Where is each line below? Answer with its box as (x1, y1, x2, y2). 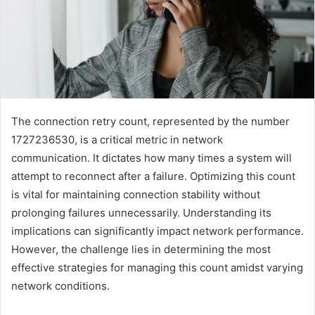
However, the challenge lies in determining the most (11, 242, 271, 256)
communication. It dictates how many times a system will (11, 150, 292, 165)
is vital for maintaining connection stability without (11, 187, 260, 201)
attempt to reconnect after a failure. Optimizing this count (11, 169, 295, 183)
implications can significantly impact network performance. (11, 224, 304, 238)
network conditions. (11, 278, 110, 292)
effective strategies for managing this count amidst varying (11, 260, 303, 274)
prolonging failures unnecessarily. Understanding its (11, 205, 271, 219)
